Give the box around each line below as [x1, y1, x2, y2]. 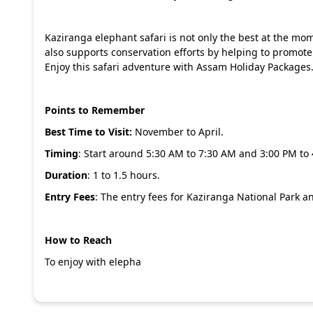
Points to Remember [45, 103, 147, 117]
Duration [45, 168, 87, 182]
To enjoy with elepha [45, 255, 141, 268]
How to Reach [45, 233, 115, 247]
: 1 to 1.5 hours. [87, 168, 163, 182]
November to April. [132, 125, 224, 138]
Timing [45, 147, 78, 160]
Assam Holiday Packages [196, 60, 311, 73]
